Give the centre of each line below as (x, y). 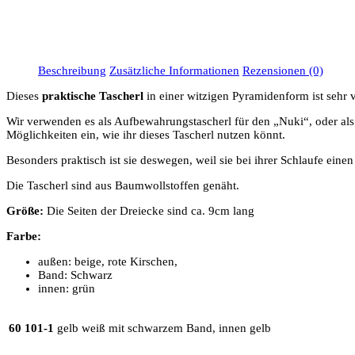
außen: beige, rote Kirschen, (108, 262)
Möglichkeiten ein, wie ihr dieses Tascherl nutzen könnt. (146, 135)
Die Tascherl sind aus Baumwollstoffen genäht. (123, 186)
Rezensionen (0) (283, 71)
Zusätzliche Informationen (174, 71)
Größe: (25, 211)
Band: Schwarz (75, 275)
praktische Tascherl (93, 96)
